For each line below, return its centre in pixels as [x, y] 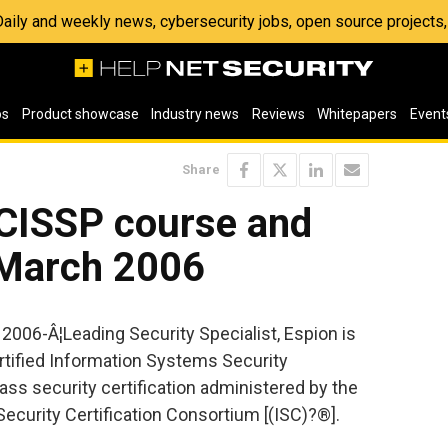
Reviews [278, 114]
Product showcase [80, 114]
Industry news [195, 114]
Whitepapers [357, 114]
